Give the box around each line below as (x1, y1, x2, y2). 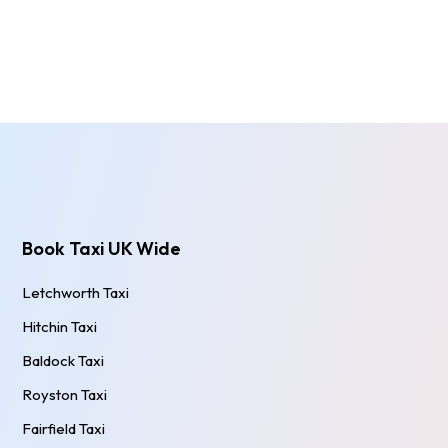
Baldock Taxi (22, 350, 105, 370)
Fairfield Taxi (22, 418, 106, 438)
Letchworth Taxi (22, 282, 130, 302)
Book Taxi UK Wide (22, 236, 182, 260)
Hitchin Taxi (22, 316, 98, 336)
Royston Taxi (22, 384, 108, 404)
